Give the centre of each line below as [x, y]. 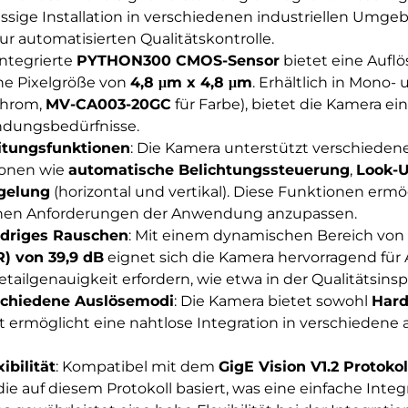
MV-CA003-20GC [108, 105]
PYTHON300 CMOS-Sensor [178, 61]
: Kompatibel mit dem [137, 367]
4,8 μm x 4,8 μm [191, 83]
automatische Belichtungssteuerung [209, 170]
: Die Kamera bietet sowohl [272, 301]
